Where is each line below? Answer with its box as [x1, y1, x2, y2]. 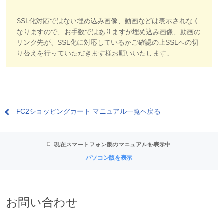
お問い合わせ [6, 195, 78, 209]
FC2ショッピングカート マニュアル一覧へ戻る [16, 107, 161, 115]
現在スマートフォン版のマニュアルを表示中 [54, 141, 171, 148]
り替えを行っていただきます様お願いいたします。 [17, 49, 173, 57]
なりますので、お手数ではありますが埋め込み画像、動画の [17, 27, 200, 36]
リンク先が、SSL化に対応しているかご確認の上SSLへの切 [17, 38, 199, 46]
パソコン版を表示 [86, 154, 132, 161]
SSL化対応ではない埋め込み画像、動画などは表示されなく [17, 17, 200, 25]
